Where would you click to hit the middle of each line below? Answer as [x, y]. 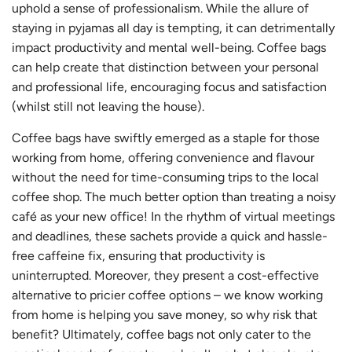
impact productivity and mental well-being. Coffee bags [169, 47]
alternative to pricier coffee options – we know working [167, 295]
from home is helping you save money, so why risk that [165, 314]
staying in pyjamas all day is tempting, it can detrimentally [173, 27]
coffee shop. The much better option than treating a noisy [174, 196]
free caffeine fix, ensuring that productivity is [138, 255]
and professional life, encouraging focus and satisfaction [169, 86]
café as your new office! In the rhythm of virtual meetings [173, 216]
